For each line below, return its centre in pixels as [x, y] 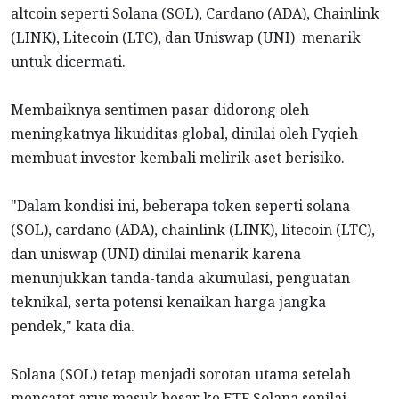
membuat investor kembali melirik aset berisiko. [178, 158]
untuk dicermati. [68, 62]
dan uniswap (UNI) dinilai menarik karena [156, 254]
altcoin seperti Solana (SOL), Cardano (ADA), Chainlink [195, 14]
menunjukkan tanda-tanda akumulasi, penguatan [180, 278]
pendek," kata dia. [73, 326]
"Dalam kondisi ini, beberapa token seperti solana [180, 206]
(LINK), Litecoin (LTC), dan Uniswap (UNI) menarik [186, 38]
